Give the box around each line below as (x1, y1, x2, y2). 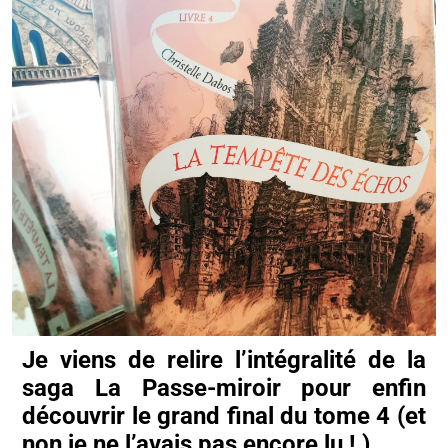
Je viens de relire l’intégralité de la (22, 346, 426, 374)
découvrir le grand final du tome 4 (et (22, 402, 426, 430)
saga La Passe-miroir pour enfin (22, 374, 426, 402)
